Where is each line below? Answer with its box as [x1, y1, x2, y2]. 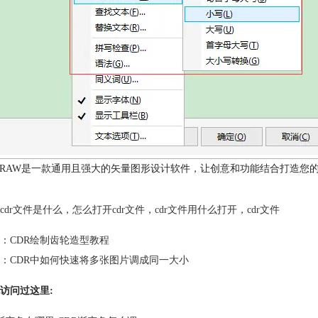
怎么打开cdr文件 [72, 204, 145, 215]
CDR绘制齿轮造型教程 [10, 235, 109, 246]
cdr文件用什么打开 [155, 204, 237, 215]
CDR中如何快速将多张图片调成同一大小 [10, 255, 189, 265]
